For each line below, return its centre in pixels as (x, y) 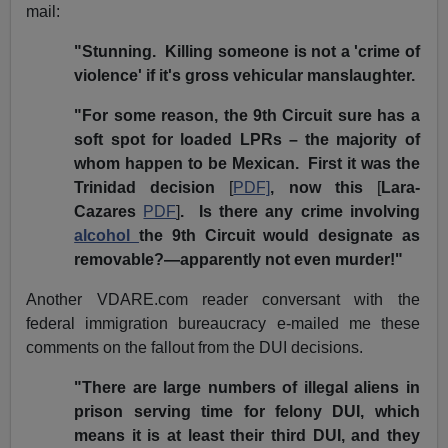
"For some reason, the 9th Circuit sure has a (247, 116)
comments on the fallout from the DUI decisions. (195, 348)
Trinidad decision (152, 188)
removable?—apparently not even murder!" (239, 260)
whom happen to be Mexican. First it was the (247, 164)
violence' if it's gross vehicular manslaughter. (245, 76)
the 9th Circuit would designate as (279, 236)
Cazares (105, 212)
